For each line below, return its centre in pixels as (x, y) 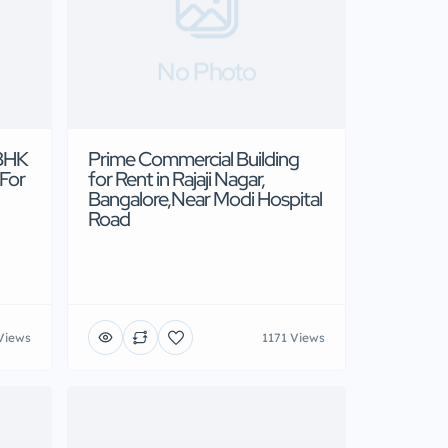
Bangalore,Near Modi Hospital (205, 199)
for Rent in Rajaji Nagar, (176, 179)
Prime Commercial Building (193, 159)
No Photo (206, 71)
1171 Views (293, 337)
